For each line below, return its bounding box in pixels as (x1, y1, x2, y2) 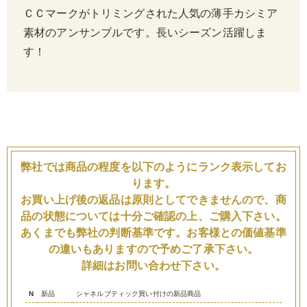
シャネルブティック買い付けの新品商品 (76, 289, 201, 297)
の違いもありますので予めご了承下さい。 (48, 243, 259, 255)
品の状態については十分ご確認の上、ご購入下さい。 (21, 210, 286, 222)
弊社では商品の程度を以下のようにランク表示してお (21, 160, 286, 173)
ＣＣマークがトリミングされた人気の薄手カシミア (23, 9, 278, 19)
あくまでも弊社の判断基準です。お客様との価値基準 (21, 226, 286, 238)
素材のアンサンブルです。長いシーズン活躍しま (23, 28, 267, 38)
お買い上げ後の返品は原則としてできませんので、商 (21, 193, 286, 206)
